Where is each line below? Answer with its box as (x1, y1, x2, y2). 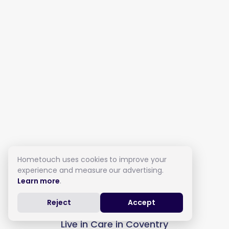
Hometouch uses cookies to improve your (17, 154, 167, 165)
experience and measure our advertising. (17, 165, 164, 175)
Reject (47, 197, 71, 208)
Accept (128, 197, 155, 208)
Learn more (17, 176, 60, 186)
